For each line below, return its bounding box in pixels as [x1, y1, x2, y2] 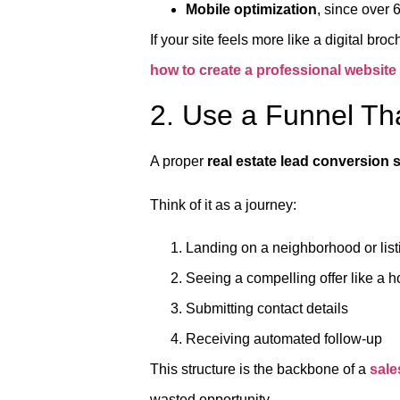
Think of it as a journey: [150, 196, 296, 212]
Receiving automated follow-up [186, 330, 382, 346]
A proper [150, 154, 207, 170]
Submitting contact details [186, 300, 348, 316]
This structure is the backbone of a [150, 361, 370, 377]
